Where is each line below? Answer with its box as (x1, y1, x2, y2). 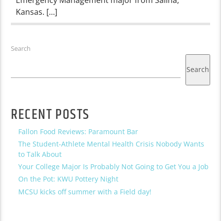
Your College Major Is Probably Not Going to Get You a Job (18, 162, 209, 172)
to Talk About (18, 149, 62, 159)
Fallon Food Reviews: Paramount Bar (18, 126, 139, 136)
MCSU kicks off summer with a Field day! (18, 186, 152, 196)
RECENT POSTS (11, 104, 90, 126)
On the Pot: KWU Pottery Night (18, 174, 119, 184)
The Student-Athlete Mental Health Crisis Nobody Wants (18, 139, 205, 148)
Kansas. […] (16, 6, 58, 17)
